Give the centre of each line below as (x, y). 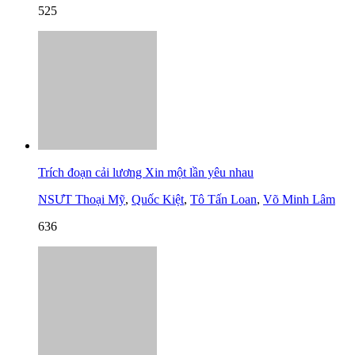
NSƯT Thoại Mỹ (82, 200)
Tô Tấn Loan (223, 200)
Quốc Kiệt (158, 200)
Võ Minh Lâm (299, 200)
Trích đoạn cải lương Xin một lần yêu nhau (146, 173)
